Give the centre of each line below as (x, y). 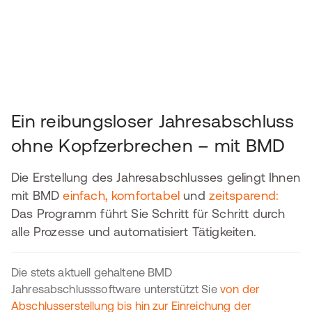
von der (239, 289)
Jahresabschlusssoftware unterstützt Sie (116, 289)
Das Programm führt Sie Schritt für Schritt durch (148, 213)
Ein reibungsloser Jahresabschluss (153, 121)
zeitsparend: (244, 195)
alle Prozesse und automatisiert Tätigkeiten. (134, 232)
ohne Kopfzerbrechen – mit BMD (148, 145)
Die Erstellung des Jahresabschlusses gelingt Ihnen (156, 177)
